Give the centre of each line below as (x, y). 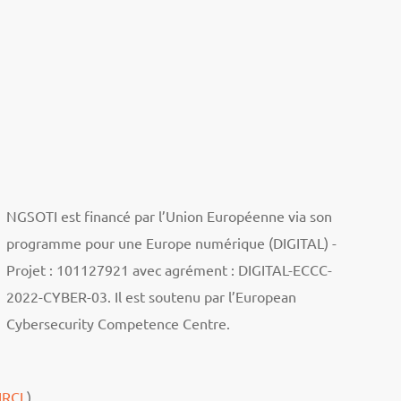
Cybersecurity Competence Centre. (118, 323)
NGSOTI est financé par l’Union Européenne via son (169, 216)
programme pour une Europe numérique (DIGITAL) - (171, 243)
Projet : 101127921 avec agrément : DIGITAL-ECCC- (169, 269)
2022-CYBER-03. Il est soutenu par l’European (151, 296)
